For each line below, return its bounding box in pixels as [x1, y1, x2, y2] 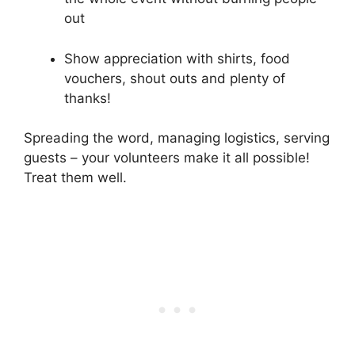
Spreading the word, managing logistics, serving [24, 130, 330, 147]
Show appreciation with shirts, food [64, 50, 290, 67]
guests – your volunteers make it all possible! [24, 150, 310, 166]
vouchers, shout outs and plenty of [64, 70, 285, 86]
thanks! [64, 90, 111, 106]
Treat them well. [24, 170, 127, 186]
